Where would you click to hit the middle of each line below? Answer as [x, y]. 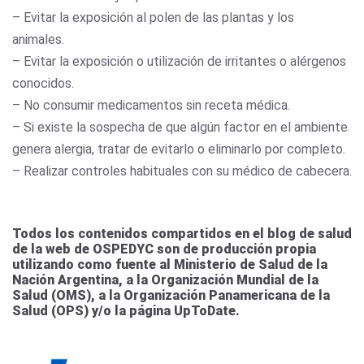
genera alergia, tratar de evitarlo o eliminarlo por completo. [179, 149]
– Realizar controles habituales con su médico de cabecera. [182, 171]
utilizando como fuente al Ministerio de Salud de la [170, 264]
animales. [40, 39]
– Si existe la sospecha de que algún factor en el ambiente [180, 127]
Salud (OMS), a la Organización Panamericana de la [171, 295]
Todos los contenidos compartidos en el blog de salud [182, 233]
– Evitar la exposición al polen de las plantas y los [153, 17]
